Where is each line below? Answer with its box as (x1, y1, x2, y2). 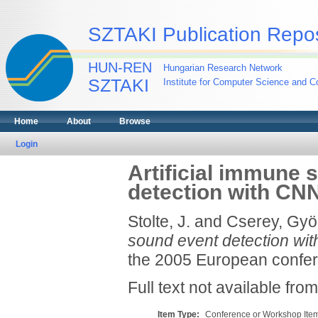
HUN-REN (88, 60, 152, 75)
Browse (119, 116, 150, 126)
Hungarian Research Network (163, 62, 283, 73)
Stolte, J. (127, 212, 190, 231)
